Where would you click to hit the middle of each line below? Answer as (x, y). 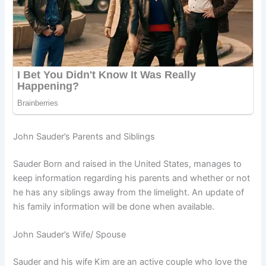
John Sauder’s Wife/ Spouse (70, 235)
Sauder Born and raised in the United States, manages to (128, 164)
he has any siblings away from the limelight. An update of (129, 193)
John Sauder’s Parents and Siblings (84, 137)
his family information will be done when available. (114, 207)
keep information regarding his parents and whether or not (132, 178)
